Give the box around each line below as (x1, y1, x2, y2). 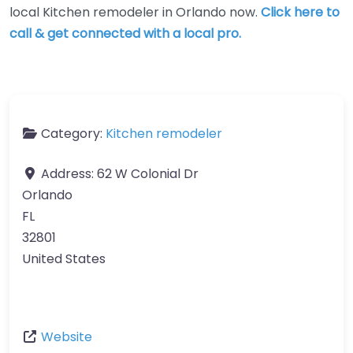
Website (41, 328, 92, 346)
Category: (41, 124, 106, 143)
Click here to (261, 3, 340, 21)
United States (22, 250, 106, 268)
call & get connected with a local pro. (9, 24, 241, 43)
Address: (41, 165, 97, 183)
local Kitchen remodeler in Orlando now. (9, 3, 261, 21)
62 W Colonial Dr (97, 165, 199, 183)
